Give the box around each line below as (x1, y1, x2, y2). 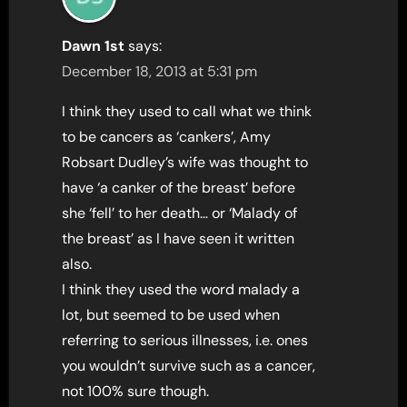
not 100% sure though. (62, 382, 210, 402)
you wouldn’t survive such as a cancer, (62, 356, 316, 376)
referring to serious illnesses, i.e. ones (62, 331, 309, 351)
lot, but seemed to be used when (62, 305, 281, 325)
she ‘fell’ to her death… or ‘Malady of (62, 203, 298, 223)
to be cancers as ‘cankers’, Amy (62, 127, 272, 147)
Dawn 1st (62, 36, 125, 56)
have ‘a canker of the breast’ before (62, 178, 296, 198)
